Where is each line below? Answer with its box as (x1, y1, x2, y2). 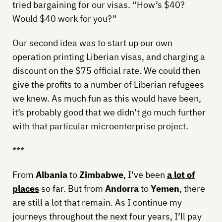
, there (179, 182, 205, 194)
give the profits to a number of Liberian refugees (12, 78, 204, 90)
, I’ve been (123, 168, 167, 180)
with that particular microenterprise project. (12, 120, 188, 132)
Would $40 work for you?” (12, 12, 117, 24)
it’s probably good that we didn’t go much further (12, 106, 206, 118)
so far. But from (39, 182, 105, 194)
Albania (35, 168, 69, 180)
